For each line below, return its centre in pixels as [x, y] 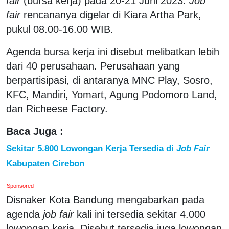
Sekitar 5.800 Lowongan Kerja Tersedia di [91, 148]
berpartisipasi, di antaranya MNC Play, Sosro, [109, 80]
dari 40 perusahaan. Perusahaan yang [93, 66]
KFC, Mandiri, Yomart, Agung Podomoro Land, [112, 94]
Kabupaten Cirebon [45, 163]
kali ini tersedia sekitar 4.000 [141, 214]
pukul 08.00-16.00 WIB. [60, 29]
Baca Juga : [35, 131]
